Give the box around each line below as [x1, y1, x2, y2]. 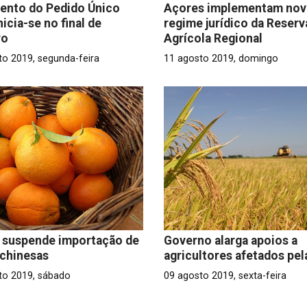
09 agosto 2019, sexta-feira [163, 269, 286, 282]
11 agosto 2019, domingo [163, 52, 278, 64]
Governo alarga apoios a [163, 233, 297, 247]
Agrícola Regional [163, 31, 262, 45]
